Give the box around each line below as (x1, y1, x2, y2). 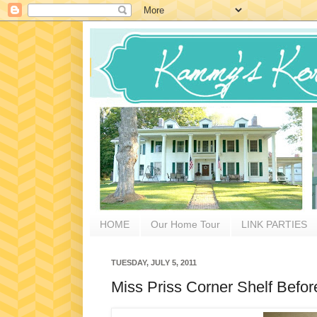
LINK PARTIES (241, 219, 307, 231)
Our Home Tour (151, 219, 220, 231)
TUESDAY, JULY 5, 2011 (111, 258, 197, 267)
